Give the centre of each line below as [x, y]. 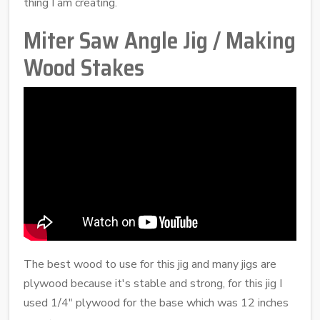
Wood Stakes [84, 68]
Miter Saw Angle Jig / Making [160, 41]
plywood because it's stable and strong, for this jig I [153, 284]
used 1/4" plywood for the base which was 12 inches [156, 303]
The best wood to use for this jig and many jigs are [150, 265]
